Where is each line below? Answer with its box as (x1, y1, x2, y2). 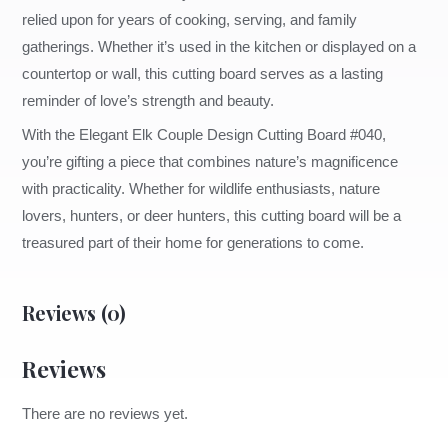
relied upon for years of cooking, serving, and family (22, 11, 358, 28)
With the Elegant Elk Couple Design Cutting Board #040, (22, 126, 387, 143)
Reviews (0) (22, 299, 127, 326)
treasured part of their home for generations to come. (22, 234, 365, 251)
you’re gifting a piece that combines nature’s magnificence (22, 153, 399, 170)
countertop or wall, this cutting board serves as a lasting (22, 65, 384, 82)
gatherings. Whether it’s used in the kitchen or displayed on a (22, 38, 417, 55)
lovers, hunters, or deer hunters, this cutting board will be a (22, 207, 402, 224)
